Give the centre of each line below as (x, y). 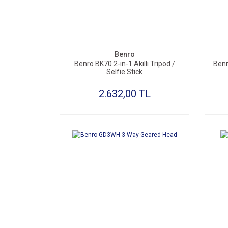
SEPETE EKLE (129, 30)
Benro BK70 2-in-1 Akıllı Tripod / (124, 64)
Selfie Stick (124, 72)
